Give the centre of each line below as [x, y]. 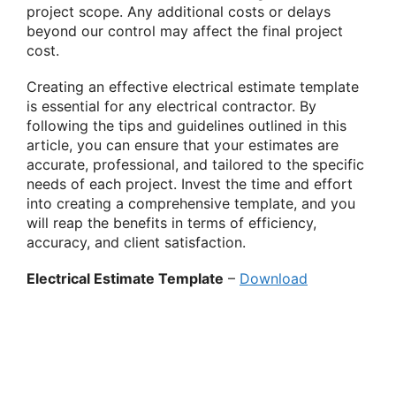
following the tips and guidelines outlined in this [187, 125]
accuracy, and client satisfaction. [136, 242]
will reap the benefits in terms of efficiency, [171, 222]
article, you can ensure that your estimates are [183, 145]
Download [274, 278]
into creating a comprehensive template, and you [191, 203]
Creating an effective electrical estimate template [193, 86]
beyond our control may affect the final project [185, 30]
